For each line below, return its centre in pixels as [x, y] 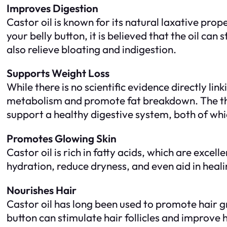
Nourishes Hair [42, 190]
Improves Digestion [52, 8]
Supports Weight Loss [58, 73]
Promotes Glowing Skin [62, 139]
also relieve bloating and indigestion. [91, 49]
